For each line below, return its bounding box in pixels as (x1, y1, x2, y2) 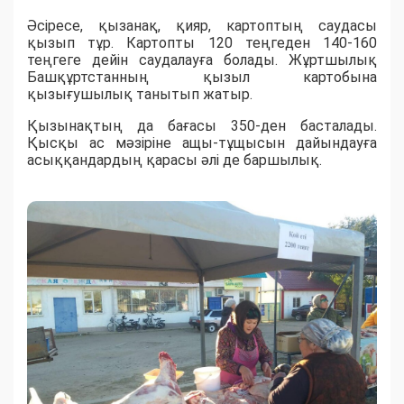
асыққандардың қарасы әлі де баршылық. (27, 151, 322, 170)
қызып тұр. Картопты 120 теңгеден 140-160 (27, 34, 377, 52)
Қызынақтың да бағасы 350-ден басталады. (27, 117, 377, 135)
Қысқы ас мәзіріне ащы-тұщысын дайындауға (27, 134, 377, 152)
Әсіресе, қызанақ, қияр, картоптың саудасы (27, 17, 377, 35)
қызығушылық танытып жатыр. (27, 86, 252, 104)
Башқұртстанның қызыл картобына (27, 69, 377, 87)
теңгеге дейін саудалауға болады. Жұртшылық (27, 51, 377, 69)
